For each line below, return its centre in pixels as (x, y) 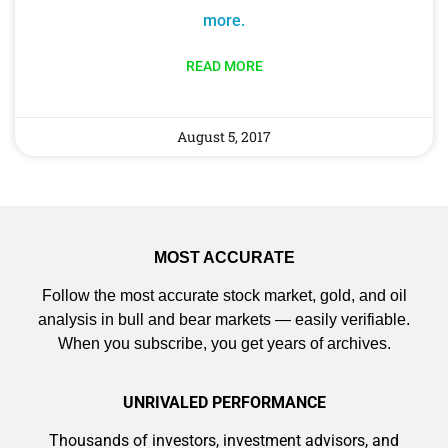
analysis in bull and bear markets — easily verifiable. (224, 320)
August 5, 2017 (224, 136)
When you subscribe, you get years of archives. (224, 344)
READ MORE (224, 65)
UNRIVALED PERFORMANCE (224, 402)
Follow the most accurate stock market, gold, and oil (224, 296)
